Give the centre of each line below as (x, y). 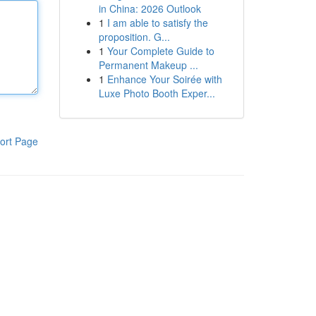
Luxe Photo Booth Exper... (157, 93)
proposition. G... (134, 37)
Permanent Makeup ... (148, 65)
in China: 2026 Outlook (150, 8)
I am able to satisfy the (157, 23)
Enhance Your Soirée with (164, 79)
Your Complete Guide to (160, 51)
